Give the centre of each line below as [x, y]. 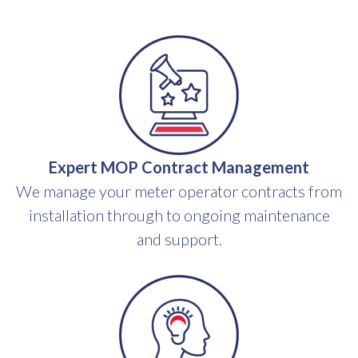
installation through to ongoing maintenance [179, 215]
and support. [179, 239]
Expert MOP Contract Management [179, 167]
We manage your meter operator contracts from [179, 191]
